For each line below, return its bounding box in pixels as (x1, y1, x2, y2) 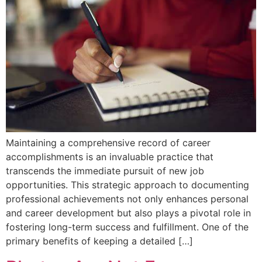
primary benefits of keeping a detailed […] (6, 235, 193, 247)
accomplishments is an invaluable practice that (6, 151, 213, 163)
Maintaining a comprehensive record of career (6, 137, 211, 149)
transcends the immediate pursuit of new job (6, 165, 204, 177)
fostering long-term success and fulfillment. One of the (6, 221, 249, 233)
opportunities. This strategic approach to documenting (6, 179, 249, 191)
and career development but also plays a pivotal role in (6, 207, 251, 219)
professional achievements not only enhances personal (6, 193, 249, 205)
